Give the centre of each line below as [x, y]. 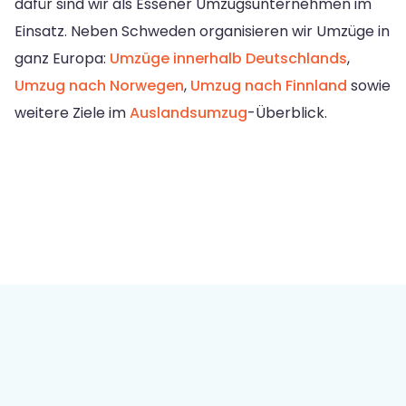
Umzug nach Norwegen [99, 86]
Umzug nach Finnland [269, 86]
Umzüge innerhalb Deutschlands [228, 59]
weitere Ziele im [72, 113]
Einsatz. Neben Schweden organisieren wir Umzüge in [202, 32]
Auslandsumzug [188, 113]
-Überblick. [287, 113]
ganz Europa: [62, 59]
